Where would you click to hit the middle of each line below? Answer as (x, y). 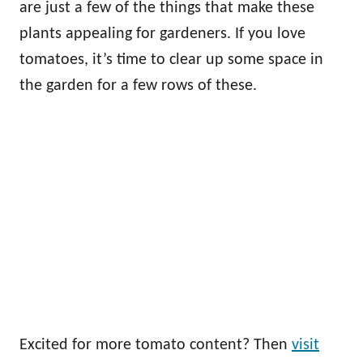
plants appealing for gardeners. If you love (162, 34)
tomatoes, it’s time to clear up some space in (171, 60)
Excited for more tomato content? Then (156, 346)
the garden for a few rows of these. (138, 86)
